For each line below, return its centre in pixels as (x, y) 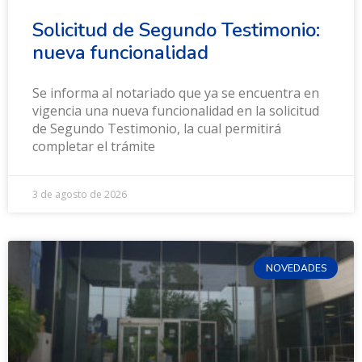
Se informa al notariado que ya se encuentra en (176, 93)
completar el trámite (94, 147)
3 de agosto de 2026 (80, 195)
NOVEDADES (296, 268)
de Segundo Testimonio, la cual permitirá (157, 129)
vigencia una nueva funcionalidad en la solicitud (176, 111)
